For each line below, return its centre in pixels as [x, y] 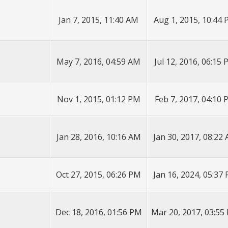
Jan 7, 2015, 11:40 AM [99, 20]
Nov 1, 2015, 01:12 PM [98, 99]
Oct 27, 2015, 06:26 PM [99, 175]
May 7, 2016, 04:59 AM [99, 62]
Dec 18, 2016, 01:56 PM [98, 212]
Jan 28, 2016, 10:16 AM [98, 137]
